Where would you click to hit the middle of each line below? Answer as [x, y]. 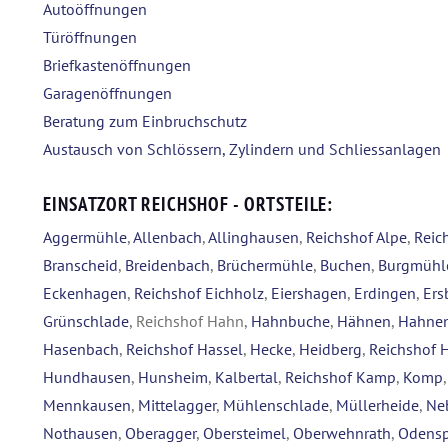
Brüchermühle [265, 265]
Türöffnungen [90, 37]
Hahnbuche [290, 321]
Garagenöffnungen [107, 93]
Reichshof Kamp [340, 377]
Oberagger [160, 433]
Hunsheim [173, 377]
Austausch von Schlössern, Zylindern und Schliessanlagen [242, 149]
